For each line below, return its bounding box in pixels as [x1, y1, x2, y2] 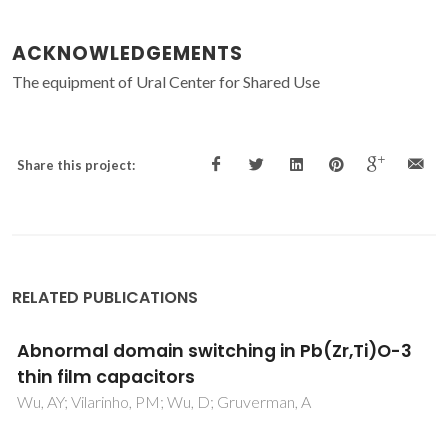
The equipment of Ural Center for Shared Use [12, 72, 320, 92]
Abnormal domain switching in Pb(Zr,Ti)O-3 [17, 339, 412, 364]
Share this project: [17, 157, 135, 174]
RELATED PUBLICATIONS [12, 286, 198, 310]
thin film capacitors [17, 365, 195, 390]
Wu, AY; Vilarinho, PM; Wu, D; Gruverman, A [17, 392, 311, 412]
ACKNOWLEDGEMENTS [12, 40, 243, 68]
